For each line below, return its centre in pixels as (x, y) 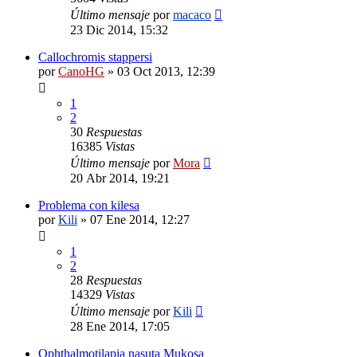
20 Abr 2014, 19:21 (120, 178)
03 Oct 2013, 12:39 (166, 71)
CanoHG (81, 71)
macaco (192, 14)
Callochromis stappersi (95, 57)
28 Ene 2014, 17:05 (120, 326)
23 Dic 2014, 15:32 (119, 29)
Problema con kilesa (89, 205)
